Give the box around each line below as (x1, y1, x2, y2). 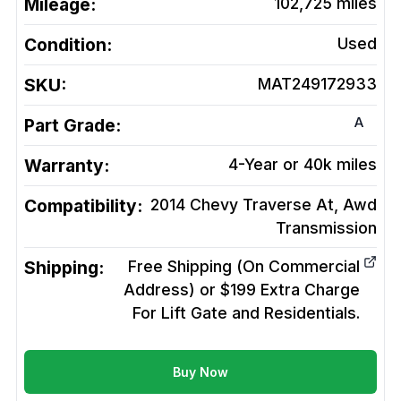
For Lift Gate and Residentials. (132, 303, 360, 323)
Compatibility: (24, 195, 142, 218)
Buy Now (173, 364, 228, 380)
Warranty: (24, 155, 109, 177)
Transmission (276, 218, 377, 238)
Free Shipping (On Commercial (128, 257, 360, 277)
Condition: (24, 34, 112, 56)
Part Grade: (24, 115, 121, 137)
